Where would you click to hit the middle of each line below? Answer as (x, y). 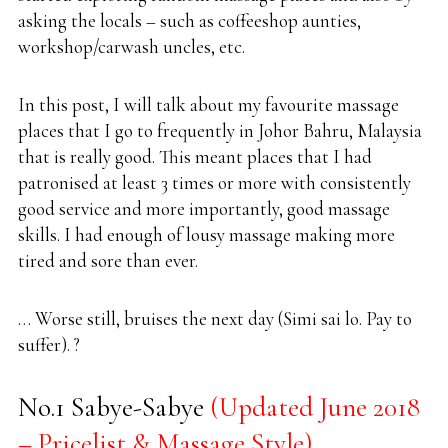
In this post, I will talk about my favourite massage (208, 104)
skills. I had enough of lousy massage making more (206, 234)
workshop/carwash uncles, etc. (131, 46)
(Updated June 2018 (315, 407)
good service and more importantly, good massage (204, 208)
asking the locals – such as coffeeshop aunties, (189, 20)
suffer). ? (49, 344)
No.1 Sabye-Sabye (114, 407)
